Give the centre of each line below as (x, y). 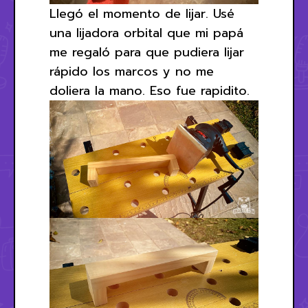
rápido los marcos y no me (132, 72)
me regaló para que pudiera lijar (147, 53)
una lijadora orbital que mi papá (146, 33)
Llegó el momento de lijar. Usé (142, 14)
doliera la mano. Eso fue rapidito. (150, 91)
